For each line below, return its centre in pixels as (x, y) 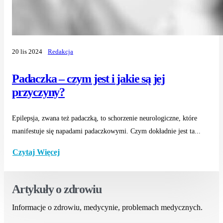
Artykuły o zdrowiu (57, 189)
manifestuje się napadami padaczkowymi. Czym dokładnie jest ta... (106, 131)
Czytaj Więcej (36, 152)
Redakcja (60, 52)
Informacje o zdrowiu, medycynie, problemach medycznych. (107, 207)
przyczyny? (39, 92)
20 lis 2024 (27, 52)
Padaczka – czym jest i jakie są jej (88, 78)
